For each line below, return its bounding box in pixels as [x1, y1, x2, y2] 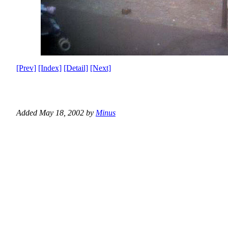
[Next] [90, 64, 111, 73]
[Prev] [16, 64, 36, 73]
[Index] [38, 64, 62, 73]
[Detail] [64, 64, 88, 73]
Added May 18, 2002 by [16, 108, 96, 118]
